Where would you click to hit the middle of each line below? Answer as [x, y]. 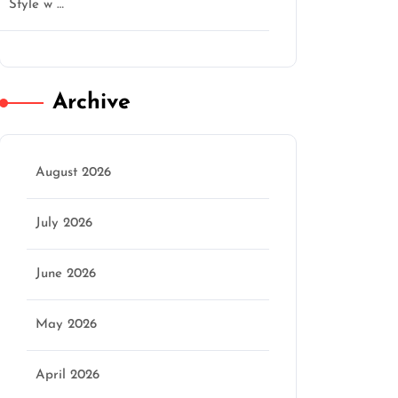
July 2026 [64, 223]
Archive [92, 103]
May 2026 [66, 325]
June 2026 [66, 274]
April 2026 [68, 375]
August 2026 [73, 173]
